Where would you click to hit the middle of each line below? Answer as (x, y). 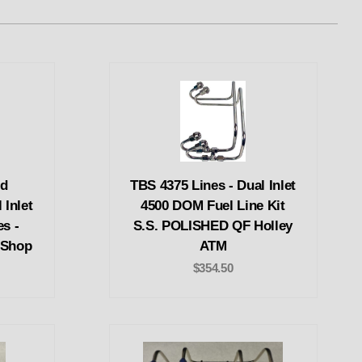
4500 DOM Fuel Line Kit (213, 205)
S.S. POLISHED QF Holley (213, 225)
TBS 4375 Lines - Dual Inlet (213, 185)
